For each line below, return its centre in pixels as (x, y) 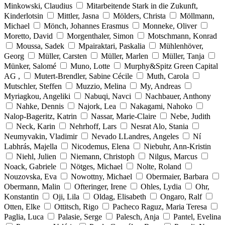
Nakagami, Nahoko (161, 106)
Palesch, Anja (138, 216)
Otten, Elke (22, 206)
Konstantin (21, 196)
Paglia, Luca (24, 216)
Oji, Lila (66, 196)
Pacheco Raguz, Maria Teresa (160, 206)
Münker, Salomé (30, 66)
